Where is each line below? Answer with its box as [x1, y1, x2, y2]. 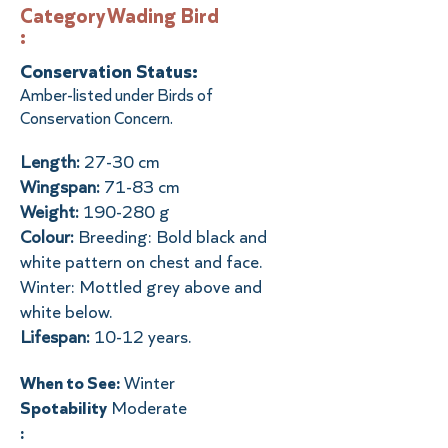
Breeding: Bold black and [74, 226, 267, 247]
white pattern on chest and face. [20, 251, 263, 272]
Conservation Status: [20, 59, 198, 83]
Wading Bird [107, 3, 219, 28]
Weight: [20, 201, 79, 222]
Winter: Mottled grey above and [20, 276, 262, 297]
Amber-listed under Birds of [20, 85, 213, 105]
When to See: [20, 372, 120, 393]
